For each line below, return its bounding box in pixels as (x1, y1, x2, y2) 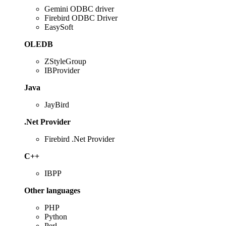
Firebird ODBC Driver (44, 13, 118, 22)
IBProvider (44, 66, 80, 75)
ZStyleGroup (44, 56, 86, 66)
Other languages (24, 186, 80, 195)
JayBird (44, 100, 69, 109)
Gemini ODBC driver (44, 4, 114, 13)
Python (44, 212, 67, 221)
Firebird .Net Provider (44, 134, 115, 143)
